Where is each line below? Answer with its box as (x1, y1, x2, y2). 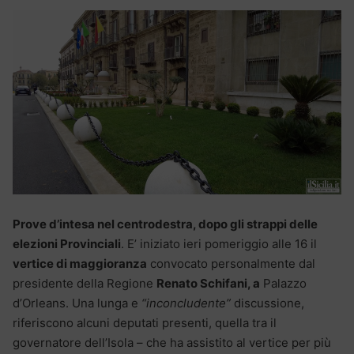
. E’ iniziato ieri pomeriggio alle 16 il (121, 235, 317, 251)
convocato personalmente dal (147, 255, 315, 271)
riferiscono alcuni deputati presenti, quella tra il (13, 314, 277, 330)
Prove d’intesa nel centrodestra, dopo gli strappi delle (13, 216, 318, 232)
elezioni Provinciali (13, 235, 121, 251)
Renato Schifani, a (156, 275, 260, 291)
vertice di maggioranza (13, 255, 147, 271)
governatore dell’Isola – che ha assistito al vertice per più (13, 334, 331, 350)
